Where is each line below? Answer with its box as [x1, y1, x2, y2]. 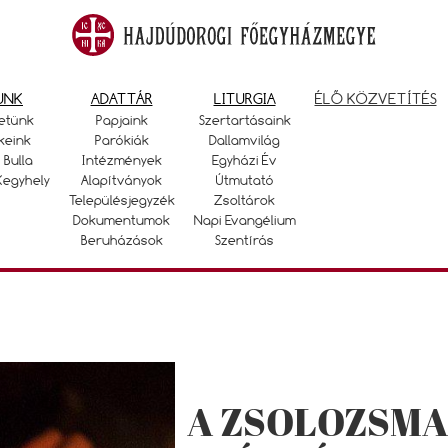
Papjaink [95, 112, 148, 128]
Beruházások [80, 232, 163, 248]
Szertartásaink [198, 112, 291, 128]
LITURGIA [213, 89, 276, 108]
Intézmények [81, 152, 162, 168]
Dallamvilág [209, 132, 280, 148]
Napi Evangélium [193, 212, 296, 228]
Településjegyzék [68, 192, 175, 208]
